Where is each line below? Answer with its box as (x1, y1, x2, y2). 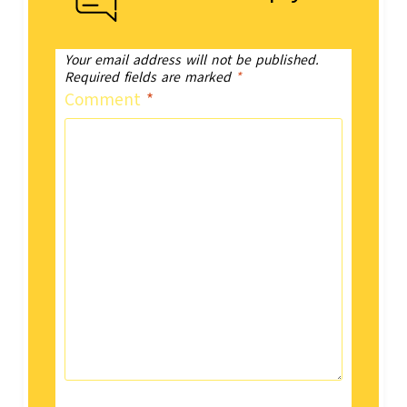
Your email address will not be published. (65, 50, 320, 70)
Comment (65, 88, 147, 113)
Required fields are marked (65, 67, 236, 87)
